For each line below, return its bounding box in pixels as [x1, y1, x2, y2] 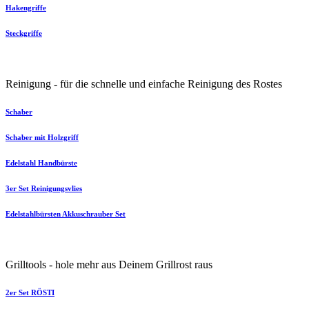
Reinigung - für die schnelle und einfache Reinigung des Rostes [6, 78, 282, 90]
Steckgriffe [6, 29, 42, 38]
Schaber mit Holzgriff [6, 133, 79, 142]
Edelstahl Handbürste [6, 159, 77, 168]
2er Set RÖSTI [6, 288, 54, 297]
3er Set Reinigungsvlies [6, 184, 82, 192]
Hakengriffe [6, 3, 46, 12]
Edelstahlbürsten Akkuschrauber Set [6, 209, 126, 218]
